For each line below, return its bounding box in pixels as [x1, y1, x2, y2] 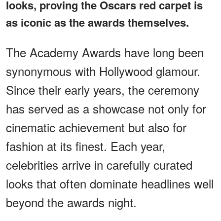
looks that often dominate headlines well [6, 174, 214, 192]
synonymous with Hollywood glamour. [6, 62, 200, 79]
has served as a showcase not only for [6, 99, 206, 117]
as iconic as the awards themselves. [6, 14, 189, 30]
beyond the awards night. [6, 193, 137, 211]
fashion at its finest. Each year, [6, 137, 165, 154]
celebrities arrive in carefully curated [6, 155, 192, 173]
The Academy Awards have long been [6, 43, 204, 61]
